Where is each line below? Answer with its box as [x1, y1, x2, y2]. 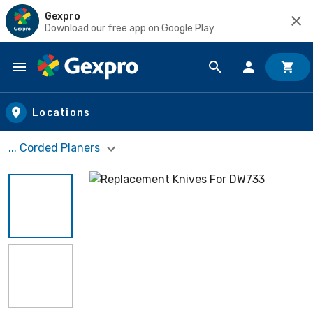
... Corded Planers [8, 141, 103, 154]
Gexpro [45, 10, 80, 22]
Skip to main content [13, 73, 134, 89]
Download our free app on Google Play [45, 22, 214, 34]
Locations [32, 106, 91, 119]
